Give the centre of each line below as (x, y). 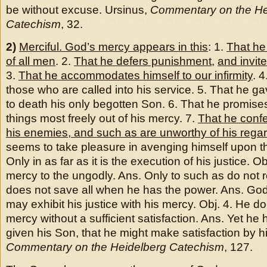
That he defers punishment (143, 61)
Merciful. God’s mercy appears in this (114, 47)
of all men (31, 61)
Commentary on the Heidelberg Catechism (115, 247)
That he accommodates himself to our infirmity (136, 75)
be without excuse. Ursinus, (78, 10)
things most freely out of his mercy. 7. (102, 118)
